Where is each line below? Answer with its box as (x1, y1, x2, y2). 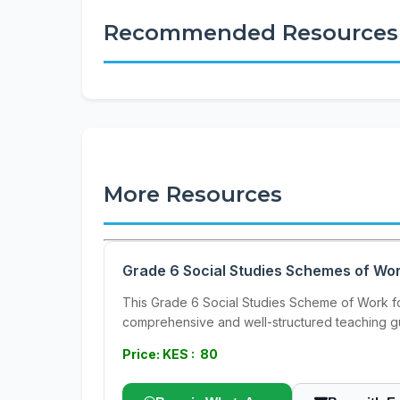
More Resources (104, 181, 282, 207)
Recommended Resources (104, 20, 398, 46)
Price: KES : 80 (122, 346, 218, 362)
